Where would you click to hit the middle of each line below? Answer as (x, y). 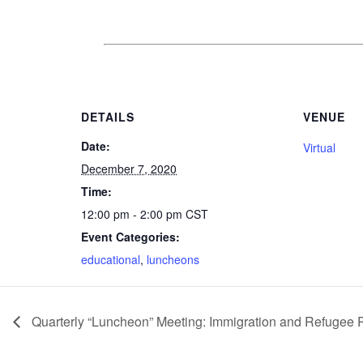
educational (111, 259)
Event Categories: (130, 236)
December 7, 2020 (129, 168)
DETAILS (108, 116)
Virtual (319, 147)
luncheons (173, 259)
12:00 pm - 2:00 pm (133, 214)
